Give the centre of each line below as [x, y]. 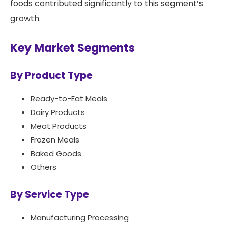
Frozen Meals [55, 140]
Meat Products [59, 126]
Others [44, 167]
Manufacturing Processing [80, 218]
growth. [25, 19]
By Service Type [50, 195]
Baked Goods [56, 154]
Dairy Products [58, 112]
